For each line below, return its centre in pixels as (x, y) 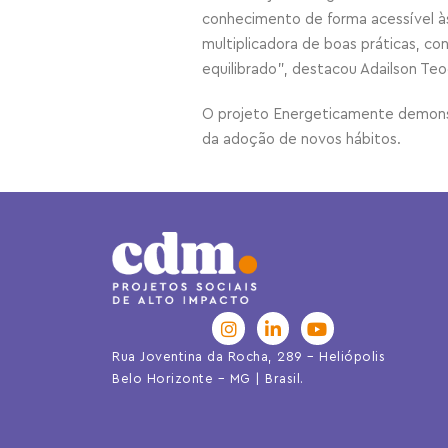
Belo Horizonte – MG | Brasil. (208, 378)
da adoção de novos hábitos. (301, 139)
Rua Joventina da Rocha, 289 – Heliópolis (248, 356)
